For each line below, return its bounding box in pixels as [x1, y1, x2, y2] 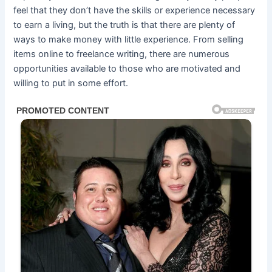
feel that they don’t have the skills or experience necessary [13, 4, 256, 16]
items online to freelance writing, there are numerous [13, 48, 230, 59]
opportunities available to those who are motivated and [13, 63, 241, 74]
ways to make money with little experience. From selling [13, 33, 244, 45]
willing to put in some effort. [13, 77, 129, 89]
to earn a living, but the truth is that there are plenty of [13, 19, 236, 30]
